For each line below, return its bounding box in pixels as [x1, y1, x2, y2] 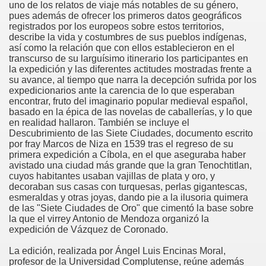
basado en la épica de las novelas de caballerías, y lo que [9, 106, 252, 117]
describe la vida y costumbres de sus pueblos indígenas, [9, 31, 246, 42]
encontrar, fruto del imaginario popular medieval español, [9, 96, 248, 106]
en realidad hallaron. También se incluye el [9, 117, 189, 128]
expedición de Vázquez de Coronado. [9, 224, 168, 235]
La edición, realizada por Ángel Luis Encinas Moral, [9, 245, 226, 256]
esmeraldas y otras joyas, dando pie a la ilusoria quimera [9, 192, 248, 202]
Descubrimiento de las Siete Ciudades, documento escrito [9, 128, 253, 138]
